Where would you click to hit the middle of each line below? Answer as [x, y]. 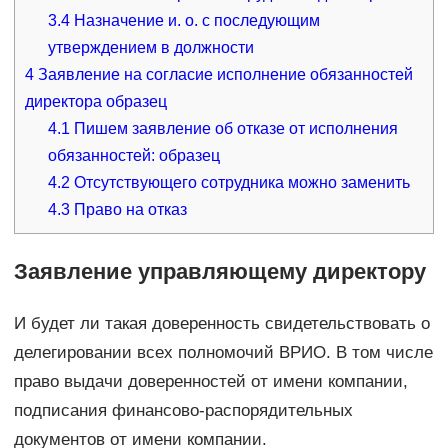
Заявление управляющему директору [219, 272]
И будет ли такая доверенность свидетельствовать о [221, 324]
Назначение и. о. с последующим [195, 21]
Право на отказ [129, 210]
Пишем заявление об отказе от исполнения [234, 129]
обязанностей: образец [134, 156]
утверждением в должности [151, 48]
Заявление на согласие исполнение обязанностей [223, 75]
